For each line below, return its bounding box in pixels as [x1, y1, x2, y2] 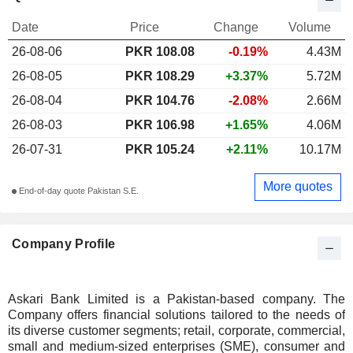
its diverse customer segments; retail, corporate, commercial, [8, 323, 345, 337]
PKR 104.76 [125, 93, 195, 107]
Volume [288, 20, 331, 34]
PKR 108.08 [125, 44, 195, 58]
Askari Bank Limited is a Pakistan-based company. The [8, 292, 345, 306]
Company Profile [12, 236, 116, 251]
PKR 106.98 [125, 117, 195, 132]
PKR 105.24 [125, 142, 195, 156]
